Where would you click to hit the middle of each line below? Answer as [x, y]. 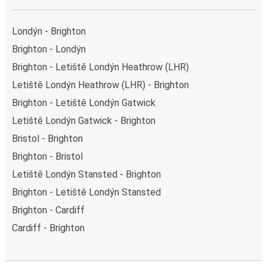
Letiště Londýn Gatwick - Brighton [84, 120]
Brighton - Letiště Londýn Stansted [86, 192]
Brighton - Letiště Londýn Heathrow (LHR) [100, 67]
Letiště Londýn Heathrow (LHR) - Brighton [100, 85]
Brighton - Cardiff [48, 210]
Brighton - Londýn [49, 49]
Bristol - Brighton [47, 138]
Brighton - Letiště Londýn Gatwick [84, 103]
